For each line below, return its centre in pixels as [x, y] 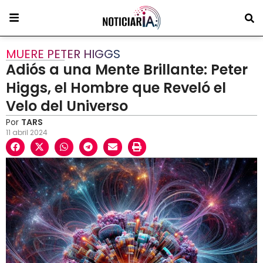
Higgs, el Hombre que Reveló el [116, 87]
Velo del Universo [67, 106]
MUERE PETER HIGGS [63, 54]
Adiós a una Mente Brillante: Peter [127, 69]
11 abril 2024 [27, 132]
